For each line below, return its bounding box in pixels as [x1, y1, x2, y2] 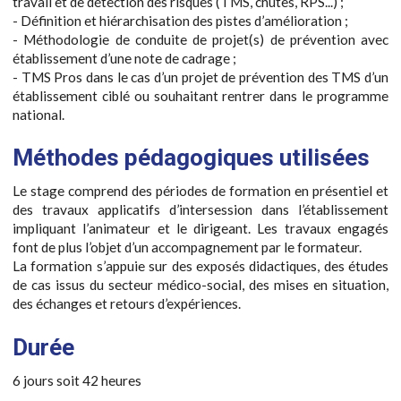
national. [13, 106, 64, 123]
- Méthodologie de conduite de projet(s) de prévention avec [13, 30, 388, 47]
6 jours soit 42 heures [13, 371, 141, 388]
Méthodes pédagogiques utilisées [13, 144, 370, 172]
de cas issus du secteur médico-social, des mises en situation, [13, 277, 388, 294]
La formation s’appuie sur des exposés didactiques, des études [13, 258, 388, 275]
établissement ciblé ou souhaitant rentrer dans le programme [13, 87, 388, 104]
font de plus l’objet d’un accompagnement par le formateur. [13, 239, 362, 256]
